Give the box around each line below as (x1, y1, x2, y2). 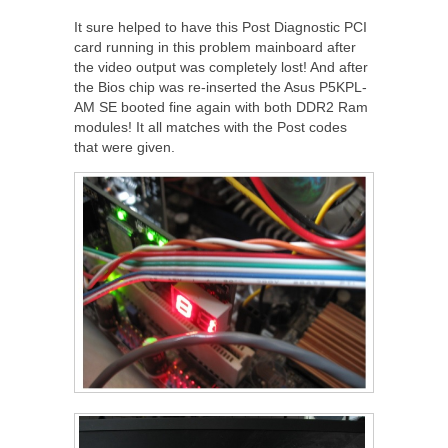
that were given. (74, 139, 175, 156)
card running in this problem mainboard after (74, 39, 356, 56)
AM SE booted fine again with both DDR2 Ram (74, 99, 368, 116)
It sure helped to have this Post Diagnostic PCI (74, 19, 367, 36)
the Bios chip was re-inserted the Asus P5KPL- (74, 79, 367, 96)
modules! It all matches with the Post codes (74, 119, 347, 136)
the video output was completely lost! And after (74, 59, 368, 76)
